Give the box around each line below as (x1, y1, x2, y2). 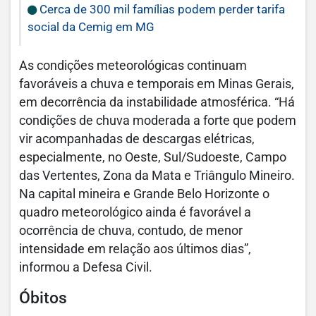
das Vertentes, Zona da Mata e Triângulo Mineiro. (19, 169, 295, 183)
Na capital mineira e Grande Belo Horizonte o (19, 187, 269, 202)
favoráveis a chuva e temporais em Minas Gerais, (19, 77, 294, 92)
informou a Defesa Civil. (19, 260, 152, 275)
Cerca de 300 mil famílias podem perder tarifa (37, 2, 285, 17)
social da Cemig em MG (28, 20, 154, 35)
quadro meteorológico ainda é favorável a (19, 205, 251, 220)
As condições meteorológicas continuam (19, 59, 247, 73)
